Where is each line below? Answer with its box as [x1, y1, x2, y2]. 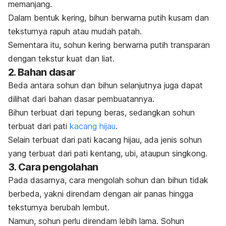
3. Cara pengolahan [8, 161, 98, 174]
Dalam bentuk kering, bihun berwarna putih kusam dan [8, 13, 209, 23]
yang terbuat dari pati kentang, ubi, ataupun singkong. [8, 148, 207, 159]
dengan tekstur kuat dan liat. [8, 53, 115, 64]
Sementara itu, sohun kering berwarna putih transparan [8, 40, 210, 50]
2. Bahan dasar [8, 66, 76, 79]
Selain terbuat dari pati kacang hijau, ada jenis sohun [8, 135, 202, 145]
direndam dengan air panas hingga [64, 189, 193, 199]
